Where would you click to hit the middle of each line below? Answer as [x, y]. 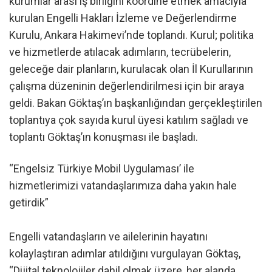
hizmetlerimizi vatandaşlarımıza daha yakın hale [123, 185]
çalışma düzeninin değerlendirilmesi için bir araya [127, 86]
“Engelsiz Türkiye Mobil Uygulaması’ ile [102, 168]
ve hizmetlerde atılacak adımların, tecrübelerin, [120, 52]
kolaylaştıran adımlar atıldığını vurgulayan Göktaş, [125, 253]
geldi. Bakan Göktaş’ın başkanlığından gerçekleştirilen [136, 103]
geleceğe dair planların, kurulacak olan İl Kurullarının [131, 69]
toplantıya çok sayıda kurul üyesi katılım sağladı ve [129, 120]
